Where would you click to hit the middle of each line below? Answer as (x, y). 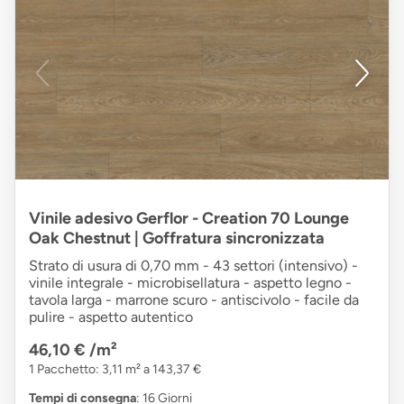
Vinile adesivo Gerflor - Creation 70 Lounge (189, 219)
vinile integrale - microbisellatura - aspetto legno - (190, 283)
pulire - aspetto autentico (111, 317)
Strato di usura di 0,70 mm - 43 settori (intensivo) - (193, 266)
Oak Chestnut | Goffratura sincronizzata (177, 239)
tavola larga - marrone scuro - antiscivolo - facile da (194, 300)
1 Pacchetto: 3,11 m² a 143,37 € (115, 370)
